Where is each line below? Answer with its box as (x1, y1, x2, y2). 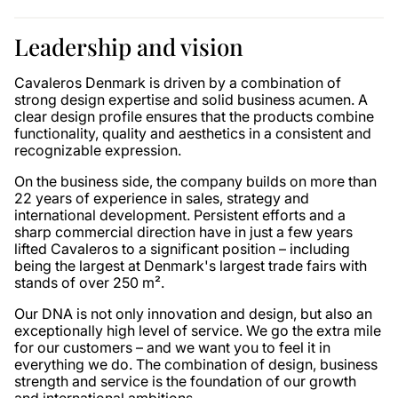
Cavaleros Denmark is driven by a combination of (14, 74, 341, 92)
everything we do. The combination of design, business (14, 355, 378, 373)
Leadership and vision (14, 31, 243, 62)
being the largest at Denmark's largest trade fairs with (14, 257, 367, 275)
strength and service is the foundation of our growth (14, 372, 356, 390)
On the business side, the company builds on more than (14, 172, 377, 190)
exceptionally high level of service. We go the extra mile (14, 322, 381, 339)
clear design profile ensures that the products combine (14, 107, 374, 125)
